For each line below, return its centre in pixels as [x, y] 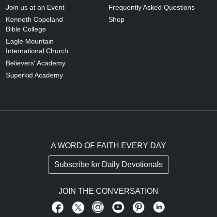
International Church [37, 51]
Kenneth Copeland [34, 20]
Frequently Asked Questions [152, 8]
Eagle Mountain [30, 41]
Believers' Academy [36, 63]
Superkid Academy [34, 75]
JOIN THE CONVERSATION [108, 191]
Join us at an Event [35, 8]
